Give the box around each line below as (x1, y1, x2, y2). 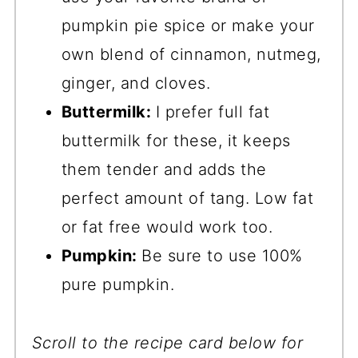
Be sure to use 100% (141, 246, 303, 266)
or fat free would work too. (61, 217, 278, 237)
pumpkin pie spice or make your (61, 16, 315, 36)
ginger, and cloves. (61, 74, 211, 93)
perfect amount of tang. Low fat (61, 189, 314, 209)
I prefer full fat (155, 102, 270, 122)
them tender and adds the (61, 160, 267, 180)
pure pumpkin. (61, 275, 180, 295)
